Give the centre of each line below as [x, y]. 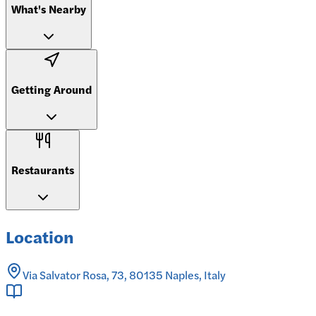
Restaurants [43, 170]
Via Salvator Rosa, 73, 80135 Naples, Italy [124, 274]
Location [40, 236]
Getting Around [51, 90]
